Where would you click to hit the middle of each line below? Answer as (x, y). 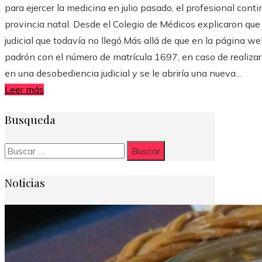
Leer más (24, 89)
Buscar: (19, 149)
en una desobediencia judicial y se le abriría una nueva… (123, 73)
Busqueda (30, 119)
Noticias (25, 183)
